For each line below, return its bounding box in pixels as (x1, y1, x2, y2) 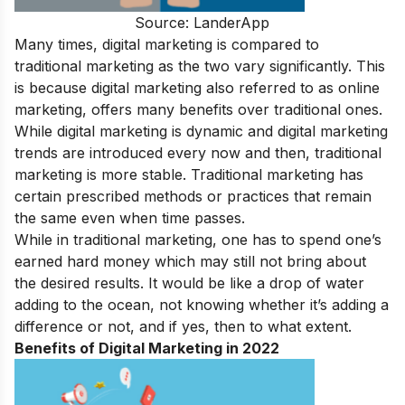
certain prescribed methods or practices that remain (14, 186, 372, 205)
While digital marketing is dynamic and (14, 121, 278, 140)
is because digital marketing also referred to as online (14, 78, 380, 97)
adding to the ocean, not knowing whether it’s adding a (14, 295, 389, 314)
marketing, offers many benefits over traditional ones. (14, 99, 382, 118)
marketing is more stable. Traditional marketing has (14, 165, 363, 184)
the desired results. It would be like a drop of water (14, 273, 364, 292)
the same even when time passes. (14, 208, 245, 227)
